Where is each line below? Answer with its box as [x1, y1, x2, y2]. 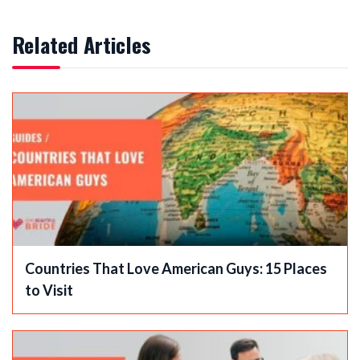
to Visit [25, 281, 73, 300]
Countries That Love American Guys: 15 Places [25, 260, 327, 278]
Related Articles [12, 29, 151, 61]
